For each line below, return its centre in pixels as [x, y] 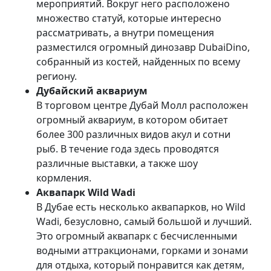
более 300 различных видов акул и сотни [133, 134]
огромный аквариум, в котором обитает [132, 119]
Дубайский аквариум [92, 90]
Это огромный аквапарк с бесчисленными [137, 236]
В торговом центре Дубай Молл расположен [142, 105]
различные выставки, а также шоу [117, 163]
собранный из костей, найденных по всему [138, 61]
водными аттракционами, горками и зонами [142, 250]
